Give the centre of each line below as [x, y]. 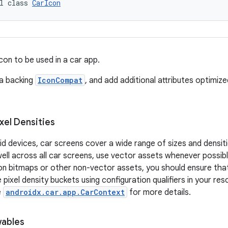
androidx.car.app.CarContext [65, 192]
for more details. [159, 192]
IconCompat [60, 80]
